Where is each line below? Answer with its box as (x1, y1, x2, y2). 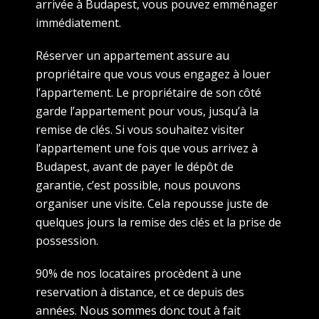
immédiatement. (36, 14, 124, 31)
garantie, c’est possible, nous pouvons (36, 177, 241, 193)
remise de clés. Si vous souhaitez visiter (36, 121, 244, 137)
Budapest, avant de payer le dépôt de (36, 158, 234, 174)
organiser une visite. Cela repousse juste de (36, 195, 268, 211)
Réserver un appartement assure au (36, 47, 229, 63)
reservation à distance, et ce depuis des (36, 283, 244, 300)
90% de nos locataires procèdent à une (36, 265, 241, 281)
